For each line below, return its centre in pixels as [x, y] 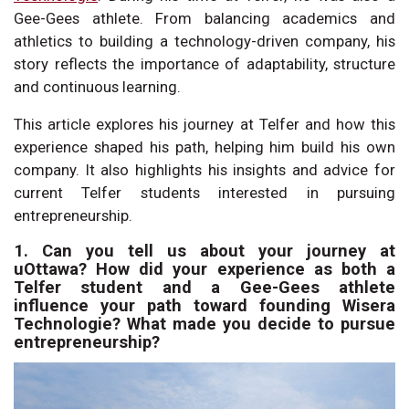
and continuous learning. [97, 86]
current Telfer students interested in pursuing [204, 192]
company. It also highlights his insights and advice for [204, 169]
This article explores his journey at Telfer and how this [204, 124]
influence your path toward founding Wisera [204, 305]
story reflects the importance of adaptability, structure [204, 63]
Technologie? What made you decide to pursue [204, 323]
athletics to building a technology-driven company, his [204, 41]
